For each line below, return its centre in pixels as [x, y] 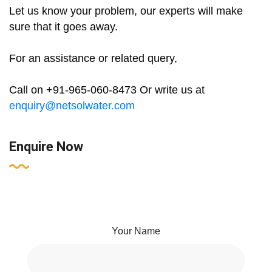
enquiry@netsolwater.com [72, 106]
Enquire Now [46, 147]
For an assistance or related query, [93, 59]
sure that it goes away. [63, 27]
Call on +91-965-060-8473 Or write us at [107, 90]
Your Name [136, 231]
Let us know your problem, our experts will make [126, 11]
